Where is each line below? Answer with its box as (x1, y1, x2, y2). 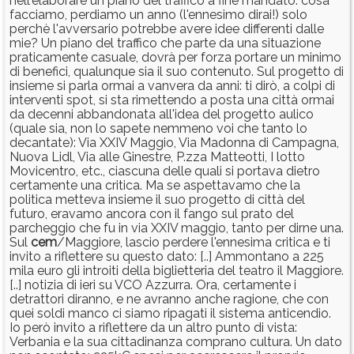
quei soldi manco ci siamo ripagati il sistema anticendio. (9, 306, 331, 322)
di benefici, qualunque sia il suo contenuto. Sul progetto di (9, 64, 344, 80)
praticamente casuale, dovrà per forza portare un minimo (9, 50, 341, 66)
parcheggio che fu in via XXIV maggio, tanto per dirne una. (9, 220, 344, 236)
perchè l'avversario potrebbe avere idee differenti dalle (9, 21, 324, 37)
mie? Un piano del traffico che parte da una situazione (9, 36, 321, 51)
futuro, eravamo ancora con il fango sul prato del (9, 206, 294, 222)
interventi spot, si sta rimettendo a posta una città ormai (9, 92, 334, 108)
